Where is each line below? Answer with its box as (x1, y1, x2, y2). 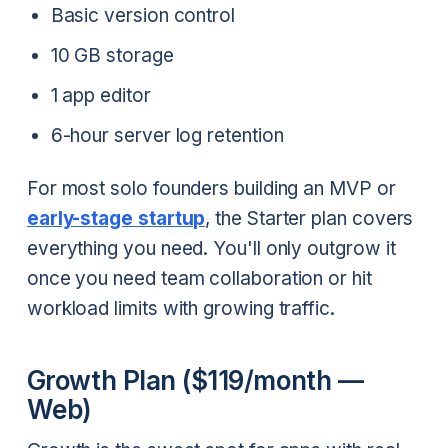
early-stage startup (26, 207, 206, 231)
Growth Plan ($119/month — (26, 365, 364, 396)
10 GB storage (50, 43, 174, 67)
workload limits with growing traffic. (26, 297, 335, 321)
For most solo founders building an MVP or (26, 177, 396, 201)
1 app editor (50, 83, 151, 107)
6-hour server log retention (50, 123, 284, 147)
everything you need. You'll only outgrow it (26, 237, 396, 261)
